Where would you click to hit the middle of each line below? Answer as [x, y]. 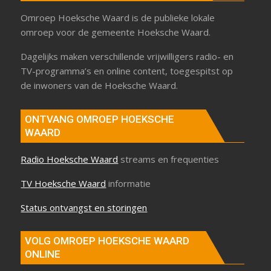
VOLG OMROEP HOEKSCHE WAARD [107, 241]
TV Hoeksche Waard [64, 183]
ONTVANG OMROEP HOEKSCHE [100, 119]
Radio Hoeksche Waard [70, 159]
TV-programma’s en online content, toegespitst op [127, 71]
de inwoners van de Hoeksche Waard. [100, 86]
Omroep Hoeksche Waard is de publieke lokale [118, 18]
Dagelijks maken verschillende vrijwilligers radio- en [127, 57]
